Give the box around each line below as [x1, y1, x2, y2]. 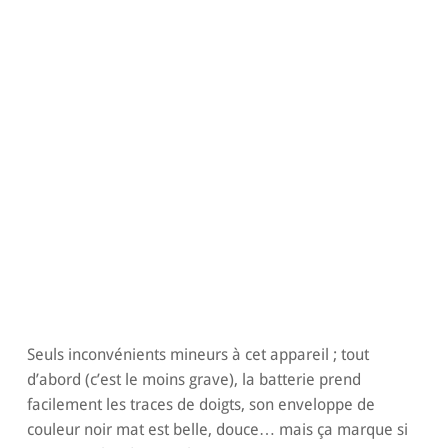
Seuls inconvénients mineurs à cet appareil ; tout [26, 345, 369, 365]
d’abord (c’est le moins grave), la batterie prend [26, 370, 361, 390]
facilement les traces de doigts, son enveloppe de [26, 395, 375, 415]
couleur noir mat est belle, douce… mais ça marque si [26, 420, 408, 440]
